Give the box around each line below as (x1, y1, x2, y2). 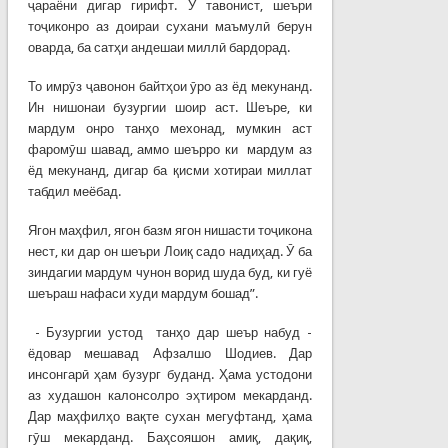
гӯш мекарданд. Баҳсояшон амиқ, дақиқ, (27, 429, 313, 445)
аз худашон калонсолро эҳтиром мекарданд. (27, 387, 313, 403)
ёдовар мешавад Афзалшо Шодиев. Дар (27, 345, 313, 361)
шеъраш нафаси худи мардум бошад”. (27, 285, 258, 301)
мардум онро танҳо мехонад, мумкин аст (27, 120, 313, 136)
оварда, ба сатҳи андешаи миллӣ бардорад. (27, 39, 290, 55)
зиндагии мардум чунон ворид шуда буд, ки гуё (27, 264, 313, 280)
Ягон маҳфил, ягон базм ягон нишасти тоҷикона (27, 222, 313, 238)
